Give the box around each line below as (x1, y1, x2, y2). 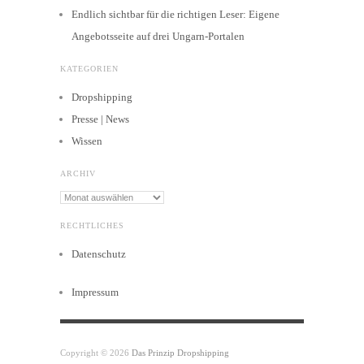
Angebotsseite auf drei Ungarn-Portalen (71, 29, 245, 42)
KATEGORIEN (60, 63, 119, 73)
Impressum (71, 285, 119, 298)
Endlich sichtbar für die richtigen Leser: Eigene (71, 7, 279, 20)
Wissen (71, 134, 102, 147)
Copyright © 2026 (60, 347, 132, 357)
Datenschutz (71, 247, 126, 260)
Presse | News (71, 112, 129, 125)
